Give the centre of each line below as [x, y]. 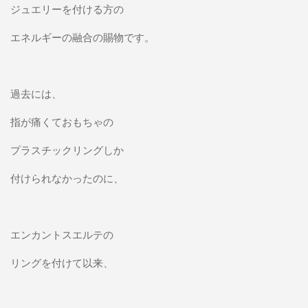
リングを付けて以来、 [62, 262]
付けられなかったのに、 [72, 178]
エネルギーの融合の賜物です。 [82, 37]
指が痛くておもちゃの [62, 121]
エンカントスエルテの [62, 234]
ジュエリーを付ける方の [67, 9]
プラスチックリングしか [67, 150]
